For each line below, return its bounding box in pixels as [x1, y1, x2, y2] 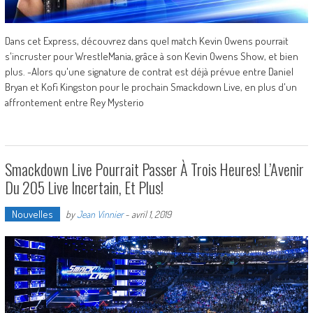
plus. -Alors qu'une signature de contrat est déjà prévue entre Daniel [4, 64, 293, 78]
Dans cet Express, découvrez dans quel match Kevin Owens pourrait [4, 34, 289, 48]
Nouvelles [11, 207, 53, 221]
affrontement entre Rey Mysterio [4, 95, 144, 109]
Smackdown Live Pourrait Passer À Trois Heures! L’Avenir [4, 157, 304, 180]
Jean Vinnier [76, 208, 123, 220]
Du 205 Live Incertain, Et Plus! [4, 175, 163, 198]
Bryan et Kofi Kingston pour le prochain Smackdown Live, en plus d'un [4, 80, 297, 94]
